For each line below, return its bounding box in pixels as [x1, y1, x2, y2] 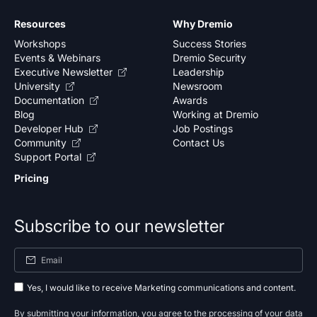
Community [14, 137, 67, 149]
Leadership [173, 66, 224, 78]
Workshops [14, 38, 66, 50]
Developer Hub [14, 122, 83, 134]
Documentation [14, 94, 84, 106]
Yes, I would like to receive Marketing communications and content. [27, 282, 296, 294]
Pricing [14, 172, 49, 184]
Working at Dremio [173, 108, 258, 120]
